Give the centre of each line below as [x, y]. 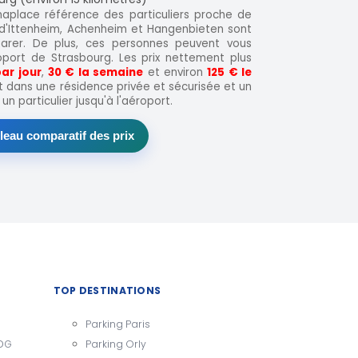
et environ [175, 72]
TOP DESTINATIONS [107, 291]
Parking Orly [115, 344]
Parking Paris [117, 324]
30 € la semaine [96, 72]
